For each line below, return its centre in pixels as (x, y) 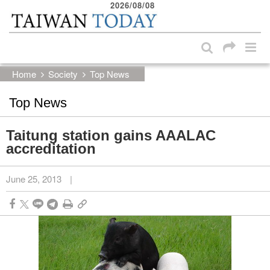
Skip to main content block (69, 12)
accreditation (51, 148)
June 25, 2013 (34, 178)
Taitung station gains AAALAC (111, 135)
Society (63, 74)
